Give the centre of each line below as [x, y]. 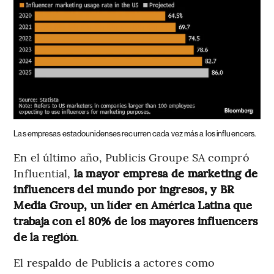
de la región [45, 236]
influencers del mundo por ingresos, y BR [124, 188]
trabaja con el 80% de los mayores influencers [136, 220]
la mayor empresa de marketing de [166, 172]
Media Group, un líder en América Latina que [133, 204]
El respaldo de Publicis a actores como [114, 262]
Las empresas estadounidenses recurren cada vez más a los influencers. [135, 133]
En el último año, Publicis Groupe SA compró [131, 157]
